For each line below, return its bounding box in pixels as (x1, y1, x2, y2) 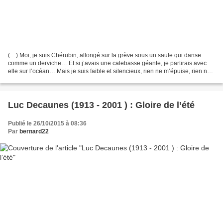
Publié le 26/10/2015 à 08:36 (8, 120, 87, 127)
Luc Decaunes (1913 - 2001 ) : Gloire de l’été (8, 100, 195, 111)
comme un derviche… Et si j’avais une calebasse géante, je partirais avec (8, 60, 207, 67)
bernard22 (19, 128, 49, 135)
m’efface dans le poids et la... (8, 76, 86, 83)
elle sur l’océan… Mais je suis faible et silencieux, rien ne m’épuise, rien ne (8, 68, 211, 75)
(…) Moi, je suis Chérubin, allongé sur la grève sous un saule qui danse (8, 52, 201, 59)
